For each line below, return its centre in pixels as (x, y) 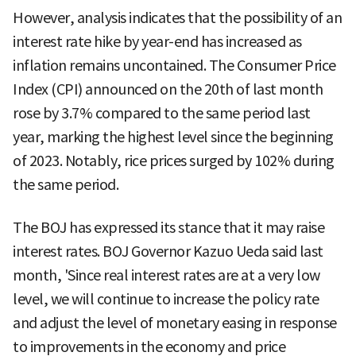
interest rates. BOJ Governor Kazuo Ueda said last (168, 251)
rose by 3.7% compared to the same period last (162, 113)
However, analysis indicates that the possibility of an (177, 17)
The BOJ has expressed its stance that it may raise (168, 227)
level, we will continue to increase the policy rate (166, 299)
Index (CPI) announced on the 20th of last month (168, 89)
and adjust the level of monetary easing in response (175, 323)
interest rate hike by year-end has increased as (157, 41)
